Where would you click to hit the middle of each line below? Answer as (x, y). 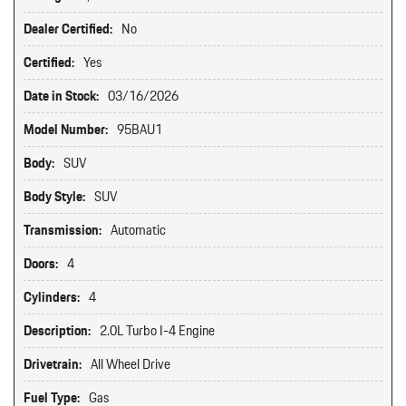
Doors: (41, 264)
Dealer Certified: (68, 29)
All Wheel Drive (130, 364)
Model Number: (66, 130)
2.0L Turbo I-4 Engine (157, 331)
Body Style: (54, 197)
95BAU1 (140, 130)
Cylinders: (52, 297)
